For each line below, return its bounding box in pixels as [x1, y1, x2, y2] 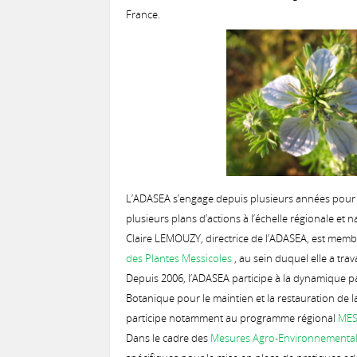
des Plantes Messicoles [126, 251, 232, 265]
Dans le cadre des [126, 331, 210, 345]
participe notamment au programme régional [126, 311, 338, 325]
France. [126, 7, 160, 22]
